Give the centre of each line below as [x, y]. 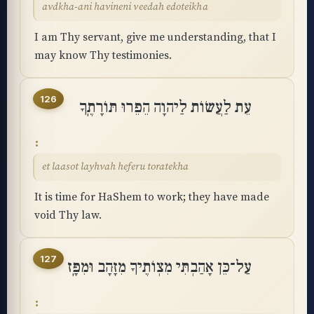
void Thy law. [68, 215]
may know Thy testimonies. [103, 55]
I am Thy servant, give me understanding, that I [155, 37]
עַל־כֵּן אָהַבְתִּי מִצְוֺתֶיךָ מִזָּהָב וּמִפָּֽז [159, 267]
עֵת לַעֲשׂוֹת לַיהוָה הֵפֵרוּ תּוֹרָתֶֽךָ [165, 107]
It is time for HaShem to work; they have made [152, 197]
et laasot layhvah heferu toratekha [116, 167]
